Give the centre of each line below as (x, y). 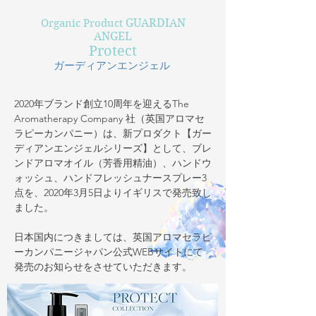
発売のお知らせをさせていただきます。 (103, 267)
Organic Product (83, 24)
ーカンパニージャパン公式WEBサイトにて (109, 252)
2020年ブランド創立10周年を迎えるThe (102, 104)
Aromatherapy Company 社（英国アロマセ (109, 119)
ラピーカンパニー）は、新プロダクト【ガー (113, 134)
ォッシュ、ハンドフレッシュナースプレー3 (110, 178)
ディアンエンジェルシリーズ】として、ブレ (113, 148)
